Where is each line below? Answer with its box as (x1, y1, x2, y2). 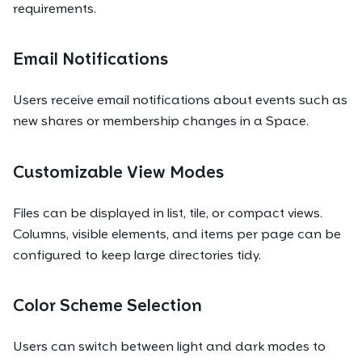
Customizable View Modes (13, 162, 224, 182)
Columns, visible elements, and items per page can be (13, 225, 341, 242)
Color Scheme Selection (13, 296, 202, 316)
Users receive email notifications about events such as (13, 92, 347, 108)
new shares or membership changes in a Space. (13, 113, 309, 129)
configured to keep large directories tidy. (13, 246, 261, 263)
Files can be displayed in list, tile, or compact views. (13, 204, 322, 221)
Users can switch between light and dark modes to (13, 339, 326, 355)
